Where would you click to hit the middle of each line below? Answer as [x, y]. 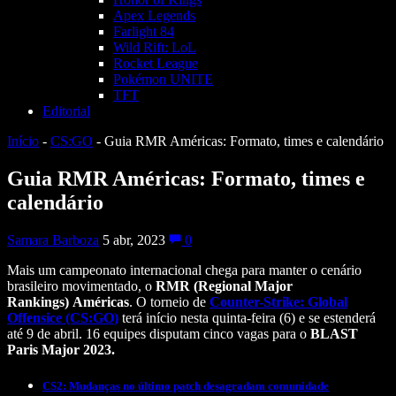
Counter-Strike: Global [278, 301]
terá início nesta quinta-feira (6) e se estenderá [247, 317]
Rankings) [38, 301]
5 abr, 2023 [136, 240]
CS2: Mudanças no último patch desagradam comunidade [186, 385]
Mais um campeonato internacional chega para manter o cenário [184, 270]
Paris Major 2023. [61, 349]
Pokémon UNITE [163, 79]
